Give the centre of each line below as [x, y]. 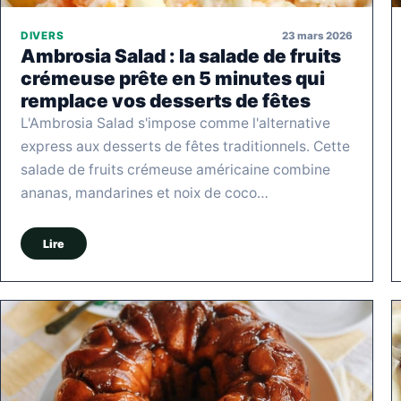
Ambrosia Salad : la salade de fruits [181, 56]
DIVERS [43, 36]
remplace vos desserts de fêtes [166, 101]
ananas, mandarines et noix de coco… [145, 193]
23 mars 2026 [317, 35]
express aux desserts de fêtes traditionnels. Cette [185, 147]
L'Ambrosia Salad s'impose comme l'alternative [175, 124]
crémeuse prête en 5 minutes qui [173, 79]
